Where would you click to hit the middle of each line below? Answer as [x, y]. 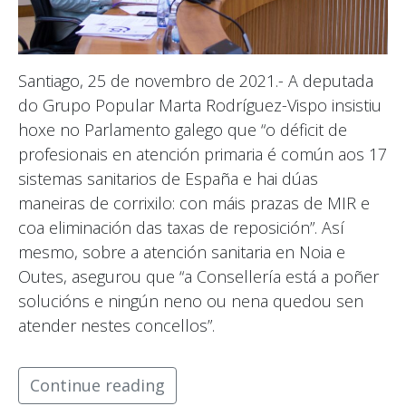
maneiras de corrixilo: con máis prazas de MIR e [194, 203]
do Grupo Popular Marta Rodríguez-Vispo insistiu [200, 106]
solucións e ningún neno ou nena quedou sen [191, 301]
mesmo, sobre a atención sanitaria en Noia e [182, 252]
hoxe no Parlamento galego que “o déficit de [183, 130]
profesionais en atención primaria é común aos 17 [203, 155]
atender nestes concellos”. [116, 326]
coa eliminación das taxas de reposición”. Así [181, 228]
